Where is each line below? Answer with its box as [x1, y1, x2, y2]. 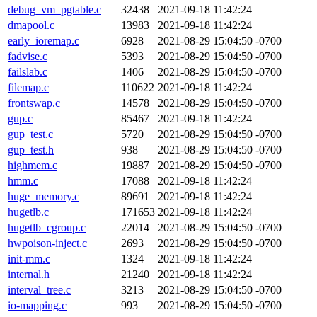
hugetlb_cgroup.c [8, 221, 86, 234]
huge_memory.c [8, 190, 79, 202]
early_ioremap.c [8, 35, 79, 47]
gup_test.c [8, 128, 53, 140]
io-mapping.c [8, 299, 67, 311]
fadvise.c [8, 50, 47, 62]
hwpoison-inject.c [8, 237, 87, 249]
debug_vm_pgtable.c [8, 4, 101, 16]
